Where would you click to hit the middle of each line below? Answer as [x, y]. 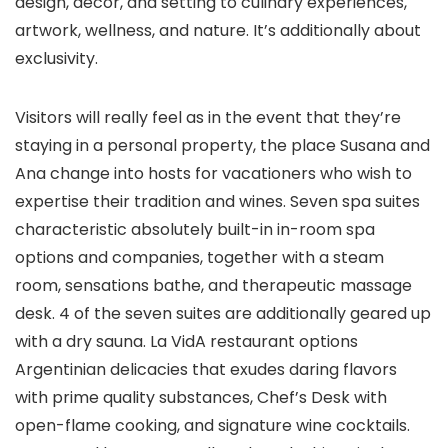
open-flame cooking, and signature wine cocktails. [212, 425]
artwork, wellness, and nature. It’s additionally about [218, 30]
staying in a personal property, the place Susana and [222, 145]
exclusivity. [56, 58]
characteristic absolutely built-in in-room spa [195, 229]
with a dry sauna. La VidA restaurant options [186, 341]
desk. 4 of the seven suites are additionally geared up [223, 313]
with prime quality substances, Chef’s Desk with [201, 397]
